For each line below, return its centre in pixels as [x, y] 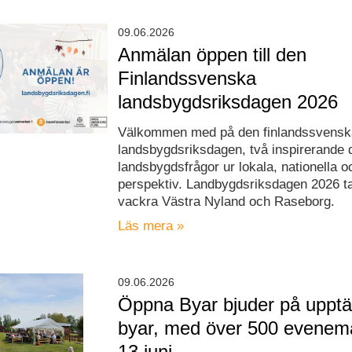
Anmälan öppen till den [213, 55]
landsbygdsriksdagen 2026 [228, 102]
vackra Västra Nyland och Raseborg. [227, 202]
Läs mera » [151, 226]
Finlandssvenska [187, 79]
